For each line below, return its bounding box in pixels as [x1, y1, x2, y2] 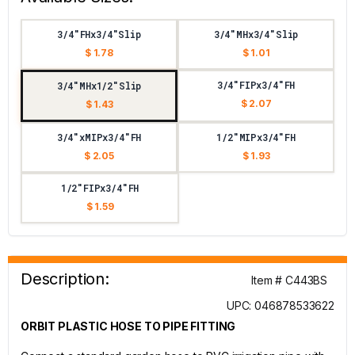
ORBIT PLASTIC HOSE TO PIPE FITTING [21, 319, 236, 333]
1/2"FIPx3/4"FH [60, 181, 139, 194]
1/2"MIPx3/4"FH [216, 131, 296, 143]
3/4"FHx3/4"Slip [57, 28, 141, 40]
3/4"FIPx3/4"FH [216, 78, 296, 91]
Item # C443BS [251, 273, 327, 287]
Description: [21, 269, 109, 288]
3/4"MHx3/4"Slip [213, 28, 299, 40]
